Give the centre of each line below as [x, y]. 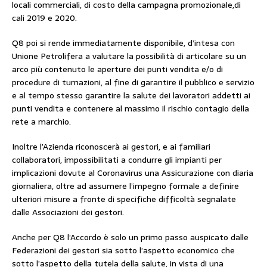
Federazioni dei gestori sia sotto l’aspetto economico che [123, 250]
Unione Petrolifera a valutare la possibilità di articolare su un [129, 56]
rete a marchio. [41, 122]
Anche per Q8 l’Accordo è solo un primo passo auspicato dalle [130, 237]
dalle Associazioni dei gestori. [68, 212]
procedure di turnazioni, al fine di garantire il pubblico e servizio [133, 82]
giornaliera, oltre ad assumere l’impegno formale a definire [125, 186]
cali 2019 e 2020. [44, 18]
